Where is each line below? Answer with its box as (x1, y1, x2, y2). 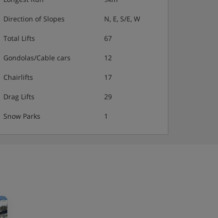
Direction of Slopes (3, 14, 65, 23)
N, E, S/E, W (104, 14, 140, 23)
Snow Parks (3, 111, 40, 121)
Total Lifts (3, 34, 35, 43)
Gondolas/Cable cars (3, 53, 71, 62)
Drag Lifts (3, 92, 35, 101)
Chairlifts (3, 73, 33, 82)
